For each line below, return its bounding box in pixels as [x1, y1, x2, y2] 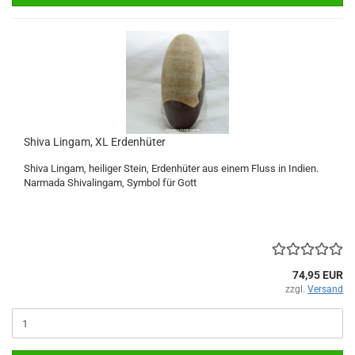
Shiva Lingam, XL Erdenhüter [24, 136, 166, 148]
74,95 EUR [292, 269, 343, 281]
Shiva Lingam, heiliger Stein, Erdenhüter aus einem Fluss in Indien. [24, 162, 319, 174]
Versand [307, 284, 343, 295]
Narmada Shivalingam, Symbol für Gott [24, 177, 197, 189]
